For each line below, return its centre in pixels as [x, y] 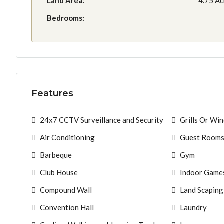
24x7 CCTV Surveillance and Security [102, 120]
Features [52, 93]
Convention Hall [67, 207]
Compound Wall [66, 190]
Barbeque [56, 155]
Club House [59, 172]
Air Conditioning [67, 137]
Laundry [193, 207]
